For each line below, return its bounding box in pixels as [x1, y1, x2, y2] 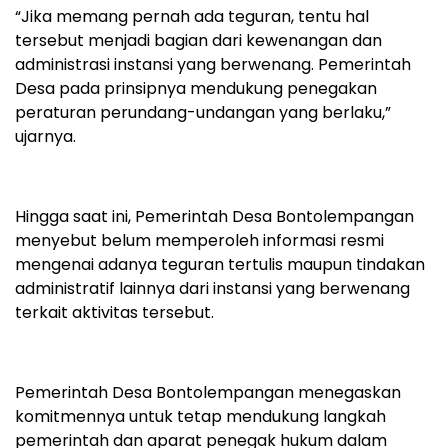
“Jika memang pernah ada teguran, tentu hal [15, 5, 369, 29]
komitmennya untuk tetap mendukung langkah [15, 405, 386, 429]
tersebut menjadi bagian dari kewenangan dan [15, 29, 382, 53]
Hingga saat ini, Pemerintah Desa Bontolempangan [15, 205, 414, 229]
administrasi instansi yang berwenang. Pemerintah [15, 53, 411, 77]
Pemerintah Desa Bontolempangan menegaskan [15, 381, 401, 405]
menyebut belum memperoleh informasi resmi [15, 229, 384, 253]
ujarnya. [15, 125, 76, 149]
